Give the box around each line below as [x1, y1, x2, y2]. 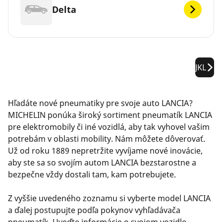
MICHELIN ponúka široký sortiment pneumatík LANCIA [8, 110, 212, 121]
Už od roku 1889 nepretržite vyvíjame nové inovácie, [8, 145, 203, 157]
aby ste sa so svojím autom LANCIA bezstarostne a [8, 157, 196, 168]
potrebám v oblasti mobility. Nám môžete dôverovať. [8, 133, 205, 145]
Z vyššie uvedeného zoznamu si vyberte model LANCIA [8, 193, 211, 204]
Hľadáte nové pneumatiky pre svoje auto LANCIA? [8, 98, 193, 109]
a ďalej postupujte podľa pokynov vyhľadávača [8, 205, 180, 216]
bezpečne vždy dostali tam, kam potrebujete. [8, 169, 176, 180]
